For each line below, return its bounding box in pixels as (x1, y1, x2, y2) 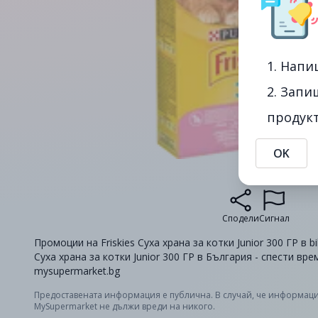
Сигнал (258, 212, 290, 224)
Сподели (221, 212, 259, 224)
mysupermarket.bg (34, 264, 120, 278)
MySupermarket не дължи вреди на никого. (34, 300, 215, 312)
